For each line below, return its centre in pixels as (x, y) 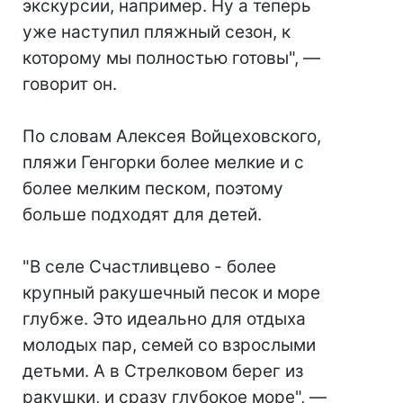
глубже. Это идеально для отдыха (164, 319)
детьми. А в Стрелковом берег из (163, 372)
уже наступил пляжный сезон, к (157, 32)
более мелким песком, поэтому (153, 189)
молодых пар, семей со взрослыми (169, 345)
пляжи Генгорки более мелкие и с (163, 163)
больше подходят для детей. (142, 215)
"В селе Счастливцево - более (149, 267)
